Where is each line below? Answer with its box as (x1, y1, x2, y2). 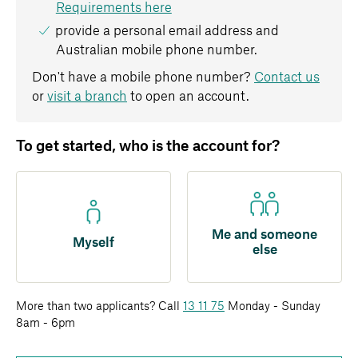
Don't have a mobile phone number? (32, 71, 254, 85)
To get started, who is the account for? (16, 139, 280, 154)
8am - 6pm (16, 318, 75, 330)
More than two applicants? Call (16, 301, 183, 313)
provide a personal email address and (55, 25, 280, 38)
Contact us (254, 71, 320, 85)
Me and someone (212, 229, 317, 242)
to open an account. (127, 90, 249, 104)
